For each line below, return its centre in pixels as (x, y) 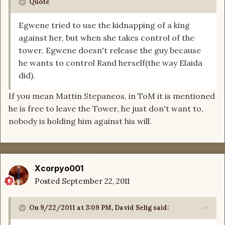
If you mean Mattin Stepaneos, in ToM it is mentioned (112, 96)
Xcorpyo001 (59, 168)
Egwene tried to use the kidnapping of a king (104, 25)
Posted (48, 181)
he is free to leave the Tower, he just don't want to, (106, 109)
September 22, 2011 (96, 181)
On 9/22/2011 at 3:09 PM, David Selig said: (99, 208)
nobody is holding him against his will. (80, 121)
